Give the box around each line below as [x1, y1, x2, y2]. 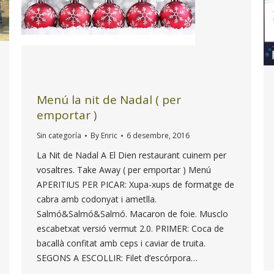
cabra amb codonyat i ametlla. [37, 193, 157, 206]
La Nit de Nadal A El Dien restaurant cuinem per [37, 149, 226, 161]
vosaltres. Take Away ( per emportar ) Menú [37, 164, 211, 176]
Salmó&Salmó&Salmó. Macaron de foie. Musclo [37, 208, 228, 220]
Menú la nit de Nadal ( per [37, 92, 181, 108]
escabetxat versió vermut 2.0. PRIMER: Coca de [37, 223, 226, 235]
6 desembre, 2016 [127, 130, 190, 141]
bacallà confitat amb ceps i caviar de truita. [37, 237, 206, 250]
